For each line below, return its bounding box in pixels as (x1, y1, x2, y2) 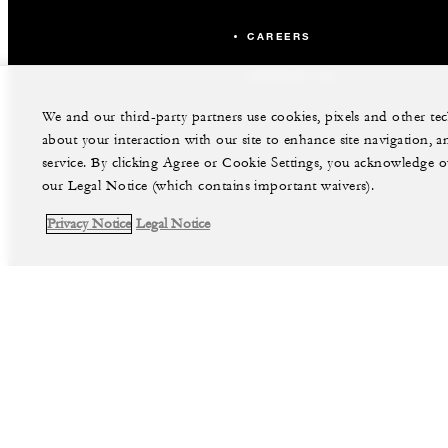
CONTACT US (247, 69, 336, 83)
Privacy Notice (47, 215, 131, 233)
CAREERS (247, 29, 311, 43)
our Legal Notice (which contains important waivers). (42, 177, 375, 195)
